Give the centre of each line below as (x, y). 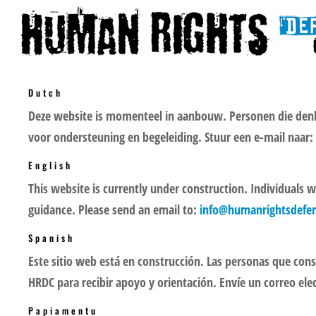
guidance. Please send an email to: (114, 209)
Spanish (51, 238)
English (50, 165)
